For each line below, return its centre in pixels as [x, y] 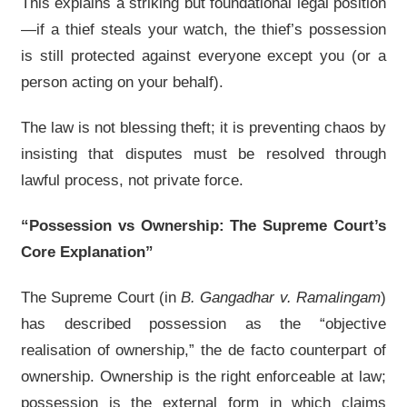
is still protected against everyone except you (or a [203, 55]
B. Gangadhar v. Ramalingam [281, 297]
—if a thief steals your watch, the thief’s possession [203, 29]
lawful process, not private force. [132, 180]
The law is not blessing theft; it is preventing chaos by [203, 127]
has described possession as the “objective [203, 323]
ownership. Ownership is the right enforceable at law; [203, 376]
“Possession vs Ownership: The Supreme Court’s [203, 225]
